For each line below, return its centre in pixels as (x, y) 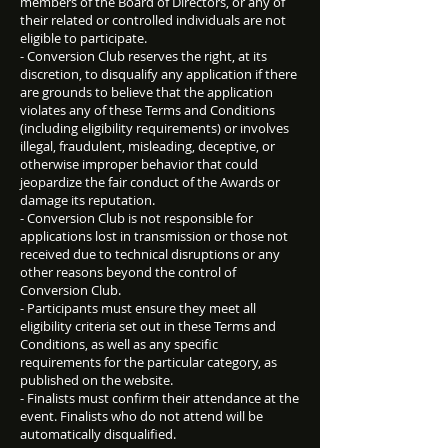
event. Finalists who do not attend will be (141, 416)
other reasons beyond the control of (128, 272)
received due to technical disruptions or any (150, 254)
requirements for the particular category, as (148, 362)
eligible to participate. (83, 38)
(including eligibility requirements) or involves (154, 128)
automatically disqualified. (98, 434)
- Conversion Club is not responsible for (136, 218)
